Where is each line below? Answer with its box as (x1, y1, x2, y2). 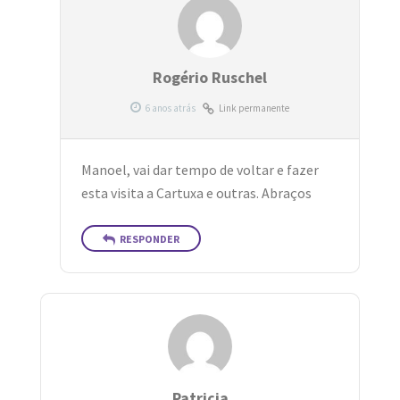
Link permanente (219, 102, 290, 115)
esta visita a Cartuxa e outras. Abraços (80, 185, 312, 203)
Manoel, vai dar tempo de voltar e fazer (80, 162, 319, 179)
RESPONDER (119, 232, 179, 246)
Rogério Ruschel (153, 68, 268, 88)
